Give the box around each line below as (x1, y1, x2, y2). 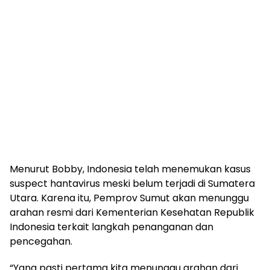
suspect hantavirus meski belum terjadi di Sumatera (10, 177, 255, 191)
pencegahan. (10, 234, 72, 249)
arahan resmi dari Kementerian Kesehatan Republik (10, 206, 254, 220)
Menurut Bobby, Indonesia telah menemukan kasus (10, 162, 251, 177)
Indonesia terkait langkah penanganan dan (10, 220, 213, 234)
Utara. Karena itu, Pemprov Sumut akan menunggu (10, 191, 249, 206)
